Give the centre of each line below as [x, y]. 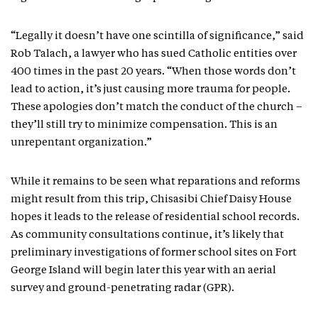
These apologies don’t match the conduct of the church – [157, 107]
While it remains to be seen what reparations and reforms [155, 182]
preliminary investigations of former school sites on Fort [154, 253]
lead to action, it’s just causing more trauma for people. [150, 89]
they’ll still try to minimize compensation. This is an [144, 125]
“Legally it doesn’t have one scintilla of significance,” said [157, 36]
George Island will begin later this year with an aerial [143, 270]
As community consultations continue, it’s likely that [147, 235]
